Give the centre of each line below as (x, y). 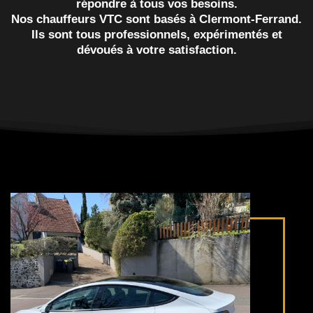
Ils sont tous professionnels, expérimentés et (156, 35)
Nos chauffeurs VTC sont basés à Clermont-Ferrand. (156, 19)
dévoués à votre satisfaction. (156, 50)
